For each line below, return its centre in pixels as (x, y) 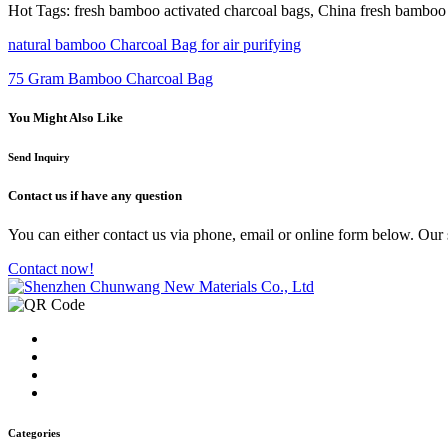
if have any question (124, 195)
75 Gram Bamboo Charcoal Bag (110, 78)
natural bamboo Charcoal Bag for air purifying (154, 44)
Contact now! (51, 269)
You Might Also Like (65, 117)
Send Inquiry (39, 156)
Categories (34, 433)
